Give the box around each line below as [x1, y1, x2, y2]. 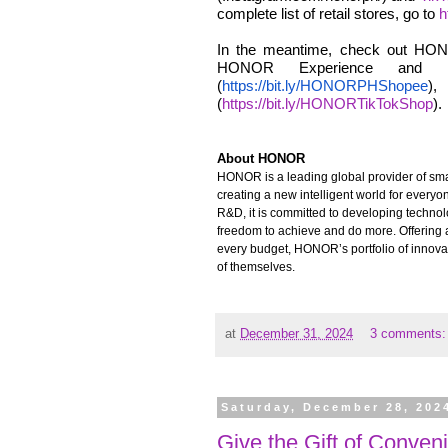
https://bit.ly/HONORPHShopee [222, 77, 428, 95]
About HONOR [217, 151, 309, 167]
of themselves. [217, 260, 295, 275]
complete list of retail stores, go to [217, 5, 439, 23]
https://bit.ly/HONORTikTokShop [222, 95, 433, 113]
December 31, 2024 [240, 326, 353, 341]
